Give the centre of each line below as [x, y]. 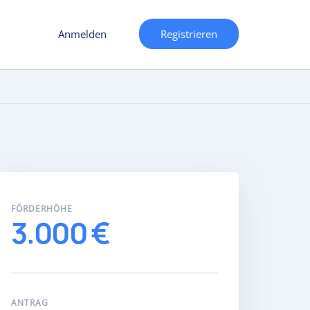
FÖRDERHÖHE [42, 209]
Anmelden [82, 34]
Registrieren [189, 34]
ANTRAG [29, 303]
